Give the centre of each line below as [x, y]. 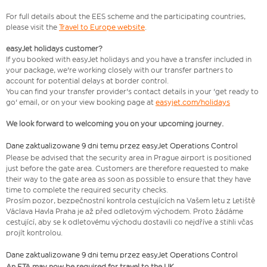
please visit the [32, 27]
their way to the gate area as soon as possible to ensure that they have [128, 179]
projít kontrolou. [34, 233]
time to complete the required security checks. [87, 190]
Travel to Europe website [102, 27]
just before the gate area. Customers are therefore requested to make [127, 169]
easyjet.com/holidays [193, 103]
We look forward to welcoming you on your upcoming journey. [115, 124]
